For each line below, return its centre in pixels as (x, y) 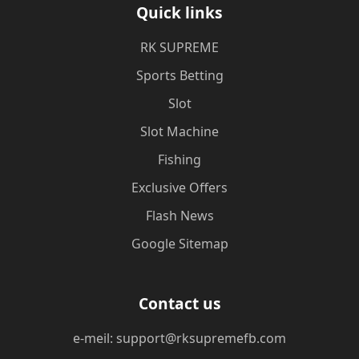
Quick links (179, 12)
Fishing (179, 159)
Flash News (179, 216)
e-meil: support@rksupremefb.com (179, 338)
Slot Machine (179, 131)
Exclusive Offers (179, 188)
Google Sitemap (179, 244)
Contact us (179, 303)
